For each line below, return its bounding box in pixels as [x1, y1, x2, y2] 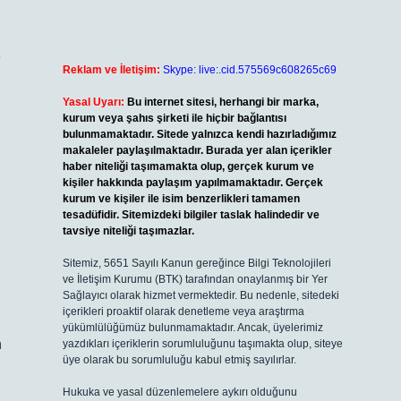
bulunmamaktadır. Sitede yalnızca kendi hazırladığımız [62, 128, 337, 141]
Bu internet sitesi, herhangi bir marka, [126, 96, 319, 108]
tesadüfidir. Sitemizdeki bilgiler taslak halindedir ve [62, 209, 320, 221]
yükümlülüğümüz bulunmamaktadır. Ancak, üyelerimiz [62, 321, 323, 334]
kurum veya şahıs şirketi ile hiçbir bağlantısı [62, 112, 286, 124]
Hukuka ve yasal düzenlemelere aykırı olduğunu [62, 386, 297, 398]
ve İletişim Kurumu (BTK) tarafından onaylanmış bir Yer [62, 273, 328, 286]
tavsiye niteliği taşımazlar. [62, 225, 194, 237]
